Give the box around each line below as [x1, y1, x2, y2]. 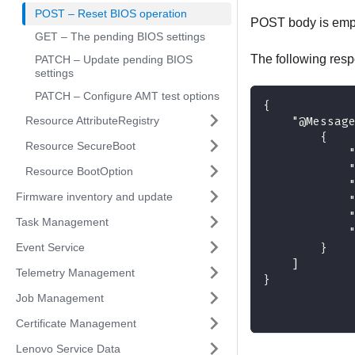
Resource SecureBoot [25, 139, 136, 152]
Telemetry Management [16, 265, 135, 279]
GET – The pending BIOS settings [35, 30, 205, 43]
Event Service [16, 240, 85, 254]
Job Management [16, 291, 104, 304]
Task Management [16, 215, 109, 228]
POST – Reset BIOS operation [35, 7, 187, 20]
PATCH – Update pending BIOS [35, 53, 193, 66]
